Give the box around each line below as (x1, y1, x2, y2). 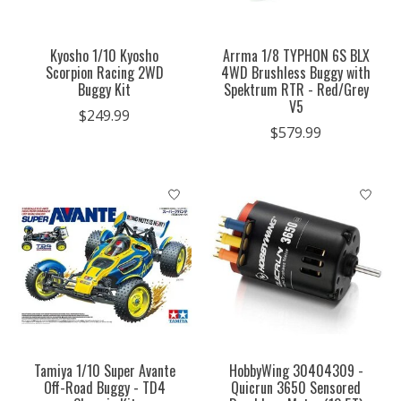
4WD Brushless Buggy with (221, 61, 371, 83)
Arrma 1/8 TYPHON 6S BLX (222, 44, 370, 66)
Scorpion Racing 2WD (45, 61, 164, 83)
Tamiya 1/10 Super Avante (33, 359, 175, 381)
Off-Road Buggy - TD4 (43, 376, 166, 398)
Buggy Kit (78, 78, 132, 100)
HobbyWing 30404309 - (228, 359, 363, 381)
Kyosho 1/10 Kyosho (50, 44, 159, 66)
